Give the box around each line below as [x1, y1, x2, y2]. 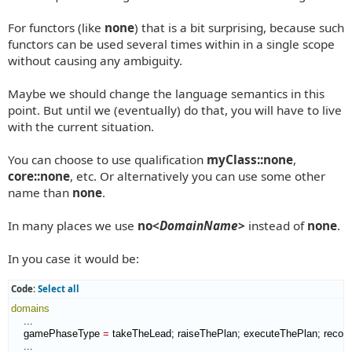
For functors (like [8, 20, 104, 36]
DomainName [159, 218, 238, 234]
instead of [245, 218, 307, 234]
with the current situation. [8, 119, 154, 135]
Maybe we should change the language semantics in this [8, 86, 324, 102]
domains [11, 302, 49, 314]
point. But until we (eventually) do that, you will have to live [8, 102, 342, 119]
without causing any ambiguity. [8, 53, 182, 69]
